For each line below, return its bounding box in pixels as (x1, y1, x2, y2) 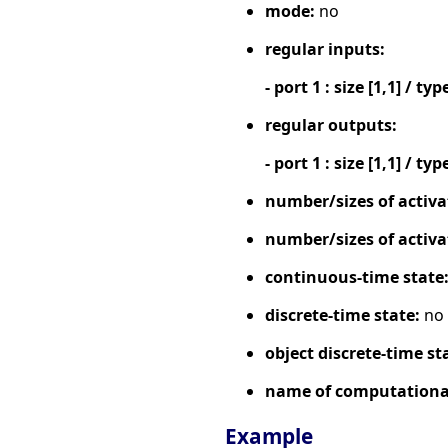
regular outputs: (265, 113, 397, 136)
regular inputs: (265, 37, 385, 60)
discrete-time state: (265, 303, 420, 326)
